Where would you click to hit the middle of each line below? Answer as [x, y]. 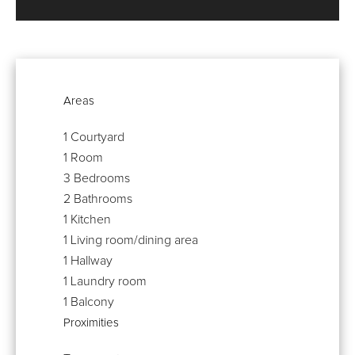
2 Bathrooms [98, 198]
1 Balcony [89, 302]
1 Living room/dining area [131, 240]
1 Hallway [88, 260]
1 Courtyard [94, 137]
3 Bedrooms [97, 178]
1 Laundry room [105, 281]
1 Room [83, 157]
